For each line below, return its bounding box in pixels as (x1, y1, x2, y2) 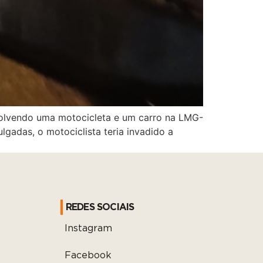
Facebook (64, 251, 112, 260)
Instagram (64, 224, 112, 233)
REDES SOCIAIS (65, 203, 134, 212)
